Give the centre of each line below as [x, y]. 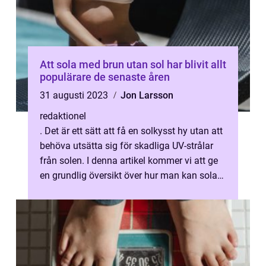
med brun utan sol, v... [85, 190]
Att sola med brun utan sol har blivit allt [133, 64]
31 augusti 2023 [75, 95]
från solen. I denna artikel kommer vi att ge [129, 161]
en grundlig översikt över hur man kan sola [129, 175]
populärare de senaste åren [105, 77]
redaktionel [63, 116]
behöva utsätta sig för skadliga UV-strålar [126, 146]
